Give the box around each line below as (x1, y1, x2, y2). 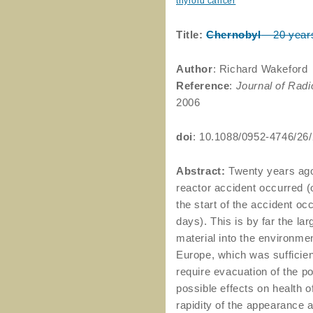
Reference (176, 80, 230, 92)
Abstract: (176, 165, 226, 177)
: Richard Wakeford (212, 63, 308, 75)
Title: (176, 29, 203, 41)
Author (176, 63, 213, 75)
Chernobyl (206, 29, 261, 41)
